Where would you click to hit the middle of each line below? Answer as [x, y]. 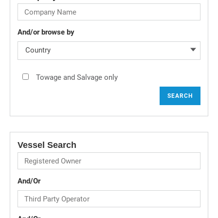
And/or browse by [46, 32]
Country [38, 50]
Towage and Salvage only [73, 77]
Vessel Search [47, 145]
